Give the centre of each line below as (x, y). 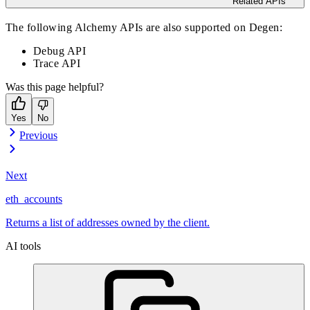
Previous (38, 136)
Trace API (57, 64)
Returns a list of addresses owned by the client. (108, 223)
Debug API (60, 51)
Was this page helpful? (55, 87)
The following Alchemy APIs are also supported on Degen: (144, 28)
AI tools (23, 246)
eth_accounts (34, 199)
